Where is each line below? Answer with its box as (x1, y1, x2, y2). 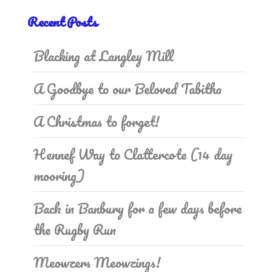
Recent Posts (27, 11, 97, 32)
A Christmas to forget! (33, 110, 160, 133)
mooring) (33, 165, 85, 187)
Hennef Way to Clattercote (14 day (33, 143, 233, 166)
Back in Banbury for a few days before (33, 197, 242, 220)
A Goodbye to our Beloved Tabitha (33, 78, 222, 100)
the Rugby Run (33, 219, 116, 241)
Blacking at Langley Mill (33, 45, 174, 67)
